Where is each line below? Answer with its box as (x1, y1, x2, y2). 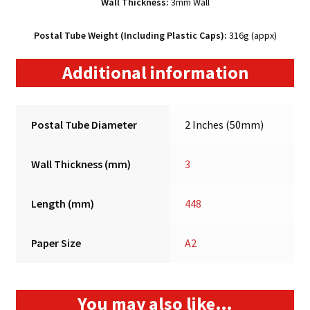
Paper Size (31, 236, 82, 250)
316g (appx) (226, 28, 277, 42)
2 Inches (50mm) (185, 118, 264, 132)
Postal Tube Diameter (31, 118, 138, 132)
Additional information (62, 62, 248, 84)
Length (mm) (31, 197, 95, 211)
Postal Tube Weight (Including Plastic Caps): (33, 28, 227, 42)
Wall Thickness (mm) (31, 157, 131, 172)
